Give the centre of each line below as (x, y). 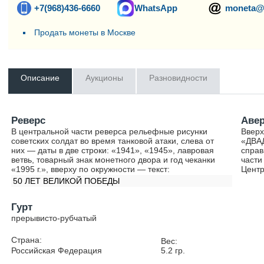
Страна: (27, 240)
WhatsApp (156, 8)
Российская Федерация (57, 250)
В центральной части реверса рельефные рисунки (110, 131)
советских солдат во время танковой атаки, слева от (113, 141)
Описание (40, 78)
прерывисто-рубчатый (54, 218)
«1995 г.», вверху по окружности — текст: (91, 169)
